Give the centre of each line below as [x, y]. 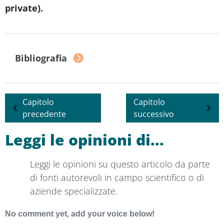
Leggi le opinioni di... [84, 139]
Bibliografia [41, 58]
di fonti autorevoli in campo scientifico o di [117, 177]
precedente [44, 114]
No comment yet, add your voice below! [80, 213]
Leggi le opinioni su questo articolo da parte [120, 164]
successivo [153, 114]
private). [24, 8]
